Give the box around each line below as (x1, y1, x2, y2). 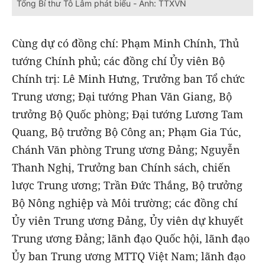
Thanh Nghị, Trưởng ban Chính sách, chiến (12, 160, 231, 175)
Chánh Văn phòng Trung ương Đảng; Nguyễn (12, 143, 240, 157)
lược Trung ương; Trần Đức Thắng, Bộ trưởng (12, 178, 243, 193)
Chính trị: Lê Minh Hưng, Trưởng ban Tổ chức (12, 72, 245, 86)
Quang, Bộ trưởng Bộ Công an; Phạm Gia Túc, (12, 125, 241, 140)
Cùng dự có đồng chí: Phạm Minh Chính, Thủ (12, 36, 239, 51)
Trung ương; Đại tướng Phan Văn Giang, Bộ (12, 89, 232, 104)
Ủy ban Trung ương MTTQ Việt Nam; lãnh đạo (12, 249, 245, 264)
